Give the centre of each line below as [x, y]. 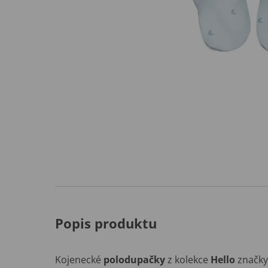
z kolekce [188, 260]
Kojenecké [79, 260]
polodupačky [134, 260]
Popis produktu [106, 223]
